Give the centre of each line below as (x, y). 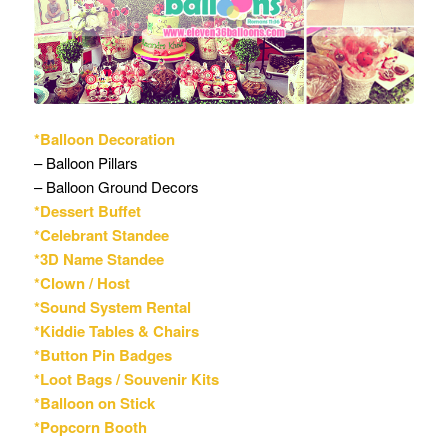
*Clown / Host (81, 282)
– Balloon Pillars (85, 162)
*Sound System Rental (112, 306)
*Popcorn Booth (90, 426)
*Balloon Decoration (104, 138)
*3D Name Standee (98, 258)
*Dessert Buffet (87, 210)
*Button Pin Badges (102, 354)
